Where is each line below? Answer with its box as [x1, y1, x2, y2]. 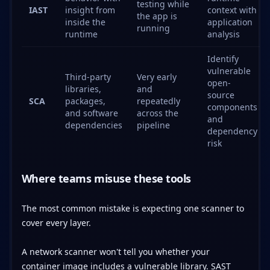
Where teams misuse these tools [21, 171, 191, 186]
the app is [136, 10, 177, 22]
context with [207, 4, 257, 16]
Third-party [64, 71, 111, 83]
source [207, 89, 234, 101]
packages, [64, 95, 105, 107]
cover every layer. [21, 216, 91, 228]
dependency [207, 125, 257, 137]
